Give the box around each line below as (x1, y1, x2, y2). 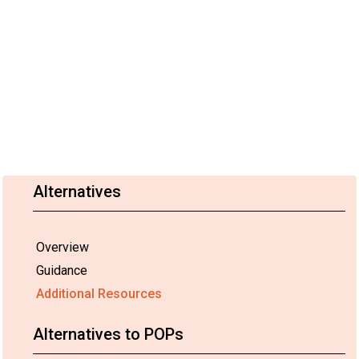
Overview (36, 239, 89, 255)
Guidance (36, 262, 87, 278)
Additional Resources (36, 285, 162, 301)
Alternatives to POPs (33, 324, 184, 344)
